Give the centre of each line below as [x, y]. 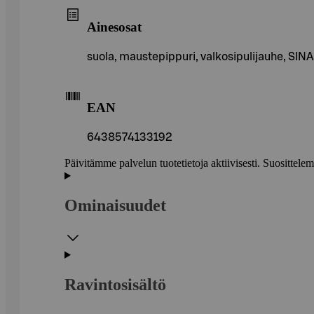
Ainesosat [114, 27]
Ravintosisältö [115, 284]
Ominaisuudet [115, 206]
